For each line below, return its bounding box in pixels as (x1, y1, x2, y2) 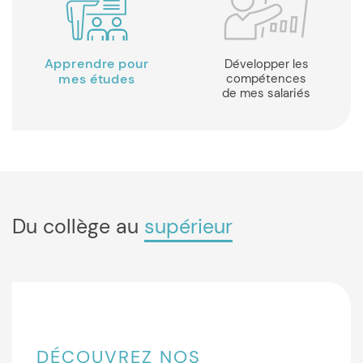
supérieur (144, 213, 233, 240)
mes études (58, 70, 135, 88)
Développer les (224, 56, 309, 72)
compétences (226, 70, 306, 87)
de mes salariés (222, 85, 310, 101)
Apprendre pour (45, 54, 149, 73)
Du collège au (26, 213, 144, 240)
